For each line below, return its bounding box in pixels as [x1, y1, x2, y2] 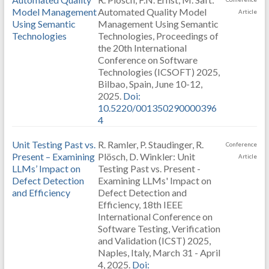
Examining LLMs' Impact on [97, 175, 211, 186]
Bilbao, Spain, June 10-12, [97, 78, 202, 89]
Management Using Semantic [97, 18, 219, 29]
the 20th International [97, 42, 187, 53]
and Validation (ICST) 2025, [97, 235, 211, 246]
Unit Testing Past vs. [11, 139, 95, 150]
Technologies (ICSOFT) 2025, [97, 66, 220, 77]
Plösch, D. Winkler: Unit [97, 151, 195, 162]
